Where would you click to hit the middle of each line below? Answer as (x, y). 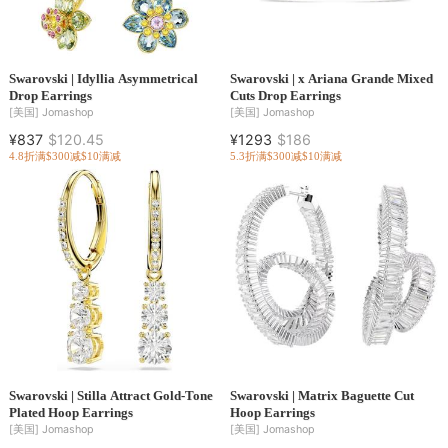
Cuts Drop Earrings (285, 96)
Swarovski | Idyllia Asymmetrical (103, 79)
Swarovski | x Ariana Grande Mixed (331, 79)
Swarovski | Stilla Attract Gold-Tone (110, 395)
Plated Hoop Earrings (70, 412)
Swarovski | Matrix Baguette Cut (321, 395)
